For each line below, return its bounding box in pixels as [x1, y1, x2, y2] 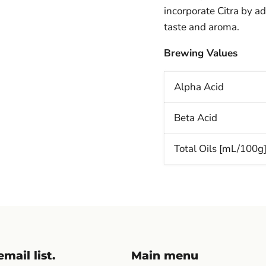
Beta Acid [173, 111, 217, 125]
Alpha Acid [173, 80, 224, 94]
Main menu [131, 248, 198, 262]
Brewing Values [163, 46, 237, 61]
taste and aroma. [163, 20, 239, 34]
